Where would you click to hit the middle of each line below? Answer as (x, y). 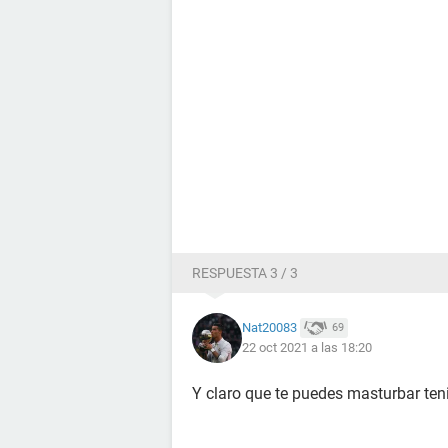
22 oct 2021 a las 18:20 (307, 348)
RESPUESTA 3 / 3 (245, 272)
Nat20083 (269, 327)
